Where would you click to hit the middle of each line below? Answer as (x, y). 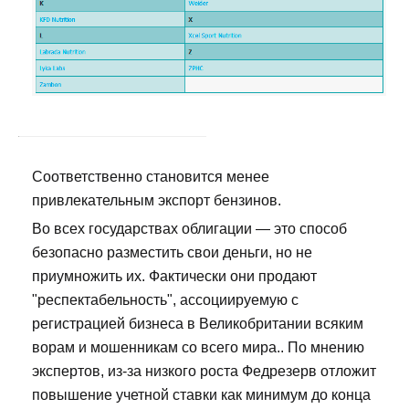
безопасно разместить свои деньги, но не (172, 253)
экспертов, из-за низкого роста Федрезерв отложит (204, 372)
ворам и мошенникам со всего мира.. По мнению (198, 348)
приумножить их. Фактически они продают (174, 277)
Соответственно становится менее (151, 177)
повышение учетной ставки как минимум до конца (201, 395)
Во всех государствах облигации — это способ (189, 229)
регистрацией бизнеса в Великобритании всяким (198, 324)
